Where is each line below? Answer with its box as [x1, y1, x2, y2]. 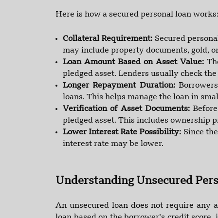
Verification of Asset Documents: [63, 105, 193, 113]
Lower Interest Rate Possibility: [63, 128, 183, 137]
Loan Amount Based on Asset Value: [63, 58, 207, 67]
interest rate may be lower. [63, 140, 163, 148]
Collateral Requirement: [63, 35, 155, 43]
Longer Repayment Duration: [63, 82, 179, 90]
